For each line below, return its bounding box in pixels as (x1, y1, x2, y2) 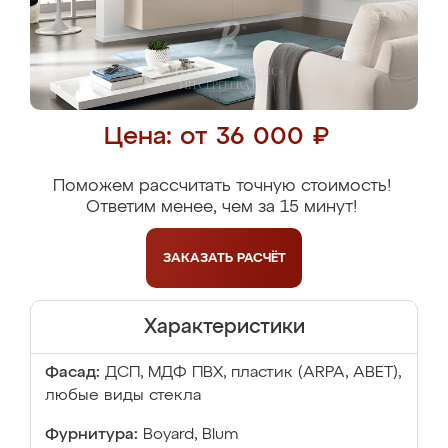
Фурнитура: (45, 427, 138, 443)
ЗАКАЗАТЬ (162, 251, 237, 265)
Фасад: (45, 365, 100, 381)
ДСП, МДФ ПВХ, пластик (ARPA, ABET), (105, 365, 401, 381)
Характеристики (143, 317, 305, 337)
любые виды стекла (45, 388, 201, 404)
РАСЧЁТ (236, 251, 286, 265)
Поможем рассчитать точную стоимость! (52, 178, 391, 195)
